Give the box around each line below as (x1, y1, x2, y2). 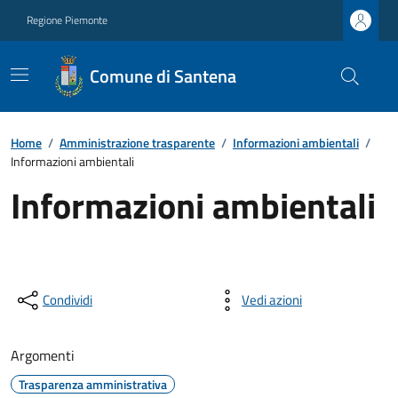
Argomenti (11, 345, 75, 366)
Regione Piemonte (27, 12, 107, 28)
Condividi (43, 290, 92, 310)
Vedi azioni (242, 290, 302, 310)
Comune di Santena (90, 62, 237, 90)
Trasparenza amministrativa (19, 375, 167, 394)
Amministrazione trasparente (60, 133, 215, 152)
